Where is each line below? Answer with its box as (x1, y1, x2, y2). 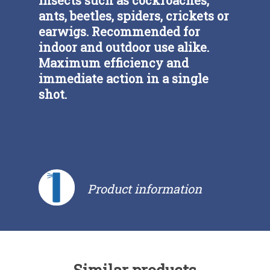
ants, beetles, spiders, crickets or (39, 7, 230, 24)
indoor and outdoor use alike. (39, 39, 210, 55)
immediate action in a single (39, 70, 209, 86)
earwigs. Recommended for (39, 23, 201, 39)
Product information (87, 180, 202, 196)
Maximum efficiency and (39, 54, 189, 71)
